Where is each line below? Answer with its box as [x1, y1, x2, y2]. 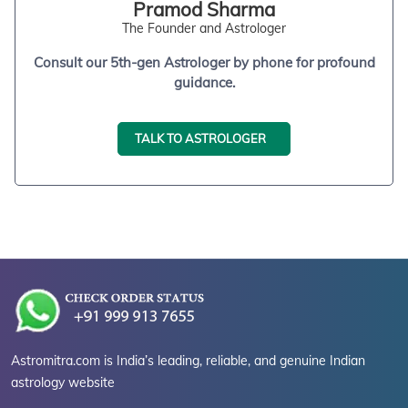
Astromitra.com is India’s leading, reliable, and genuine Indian [11, 352, 365, 370]
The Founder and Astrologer [122, 20, 286, 37]
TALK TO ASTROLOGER [135, 131, 266, 147]
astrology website [11, 374, 115, 392]
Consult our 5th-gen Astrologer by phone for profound [33, 54, 375, 72]
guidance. [173, 74, 235, 92]
